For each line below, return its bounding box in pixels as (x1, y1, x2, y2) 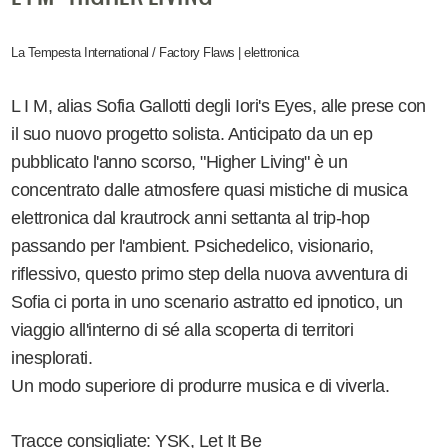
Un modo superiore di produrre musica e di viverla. (11, 376, 390, 397)
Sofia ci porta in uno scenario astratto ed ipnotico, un (11, 292, 403, 313)
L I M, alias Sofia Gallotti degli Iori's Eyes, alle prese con (11, 96, 426, 117)
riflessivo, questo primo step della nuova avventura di (11, 264, 408, 285)
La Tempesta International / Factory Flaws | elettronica (11, 45, 299, 61)
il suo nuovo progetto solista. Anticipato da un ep (11, 124, 373, 145)
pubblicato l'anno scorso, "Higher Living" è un (11, 152, 348, 173)
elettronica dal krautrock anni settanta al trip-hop (11, 208, 370, 229)
